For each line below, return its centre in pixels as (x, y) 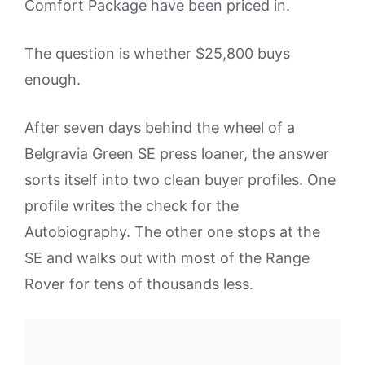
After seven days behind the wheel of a (160, 127)
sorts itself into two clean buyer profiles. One (180, 179)
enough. (53, 79)
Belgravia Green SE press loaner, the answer (177, 153)
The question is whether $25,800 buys (157, 53)
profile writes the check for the (132, 205)
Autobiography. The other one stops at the (172, 231)
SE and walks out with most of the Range (167, 257)
